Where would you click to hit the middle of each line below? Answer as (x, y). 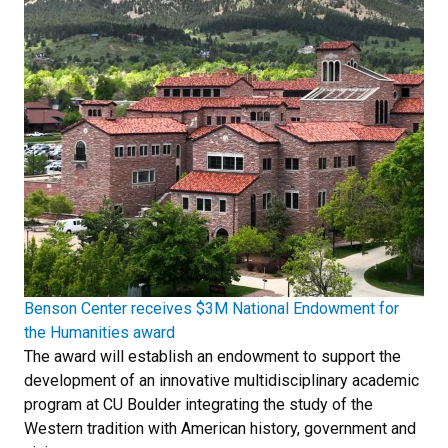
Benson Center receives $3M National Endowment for (211, 308)
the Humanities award (99, 332)
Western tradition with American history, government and (220, 428)
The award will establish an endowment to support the (212, 356)
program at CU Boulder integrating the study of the (198, 404)
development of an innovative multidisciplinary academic (221, 380)
